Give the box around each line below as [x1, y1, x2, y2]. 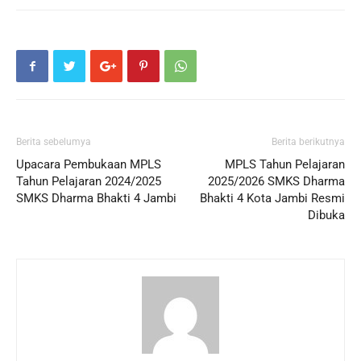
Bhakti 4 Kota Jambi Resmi [200, 191, 345, 206]
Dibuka [308, 208, 345, 223]
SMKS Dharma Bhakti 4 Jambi [16, 191, 176, 206]
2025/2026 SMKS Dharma [208, 174, 345, 189]
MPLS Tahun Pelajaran [225, 157, 345, 172]
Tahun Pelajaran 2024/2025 [16, 174, 161, 189]
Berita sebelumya [16, 136, 91, 148]
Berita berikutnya [272, 136, 345, 148]
